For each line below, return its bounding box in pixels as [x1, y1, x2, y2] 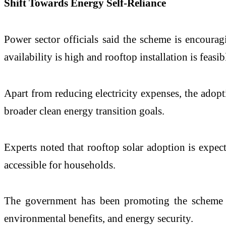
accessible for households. [4, 158, 116, 171]
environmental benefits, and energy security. [4, 212, 193, 224]
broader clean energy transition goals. [4, 104, 164, 117]
